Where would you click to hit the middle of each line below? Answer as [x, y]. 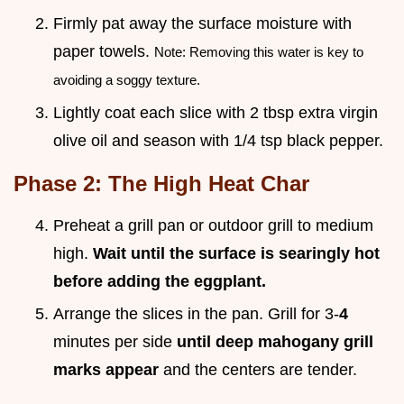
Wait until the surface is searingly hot [236, 253]
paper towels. [104, 51]
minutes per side [115, 342]
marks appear [106, 370]
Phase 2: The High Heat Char [161, 183]
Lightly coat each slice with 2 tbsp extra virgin [216, 112]
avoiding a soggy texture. [127, 79]
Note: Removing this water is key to [259, 51]
